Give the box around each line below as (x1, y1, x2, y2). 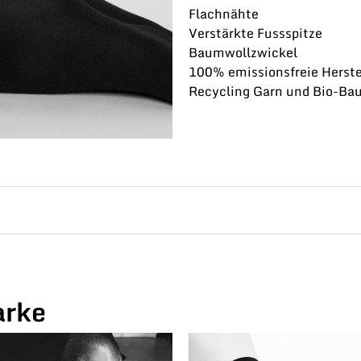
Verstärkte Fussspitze (189, 23, 322, 44)
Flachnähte (189, 3, 259, 25)
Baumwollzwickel (189, 42, 297, 64)
